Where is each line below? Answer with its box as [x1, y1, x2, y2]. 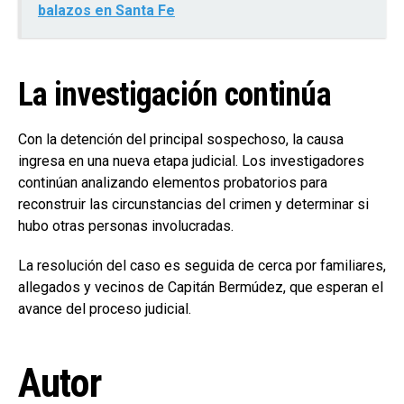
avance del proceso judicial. [18, 299, 191, 317]
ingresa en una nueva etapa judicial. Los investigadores [18, 151, 364, 170]
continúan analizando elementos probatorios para [18, 173, 327, 191]
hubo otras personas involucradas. [18, 216, 234, 234]
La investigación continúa [18, 75, 331, 114]
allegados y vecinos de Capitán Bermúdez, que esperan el [18, 278, 383, 296]
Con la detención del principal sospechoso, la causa [18, 130, 344, 148]
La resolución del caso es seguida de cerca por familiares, [18, 256, 386, 274]
